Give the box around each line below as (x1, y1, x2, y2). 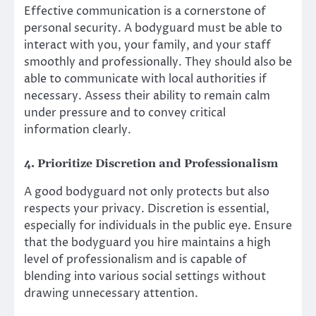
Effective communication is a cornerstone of (24, 3, 266, 19)
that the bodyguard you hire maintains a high (24, 234, 271, 250)
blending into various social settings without (24, 268, 266, 284)
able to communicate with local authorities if (24, 71, 267, 87)
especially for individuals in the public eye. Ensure (24, 217, 292, 233)
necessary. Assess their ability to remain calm (24, 87, 270, 104)
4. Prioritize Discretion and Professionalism (24, 156, 278, 171)
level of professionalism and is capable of (24, 251, 247, 267)
